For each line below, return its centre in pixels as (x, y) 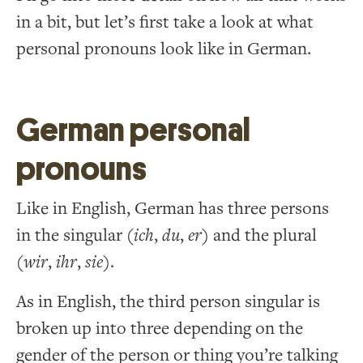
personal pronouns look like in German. (164, 49)
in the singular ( (75, 235)
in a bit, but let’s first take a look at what (165, 22)
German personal (133, 130)
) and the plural (259, 235)
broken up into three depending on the (160, 328)
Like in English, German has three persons (173, 208)
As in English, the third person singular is (168, 301)
